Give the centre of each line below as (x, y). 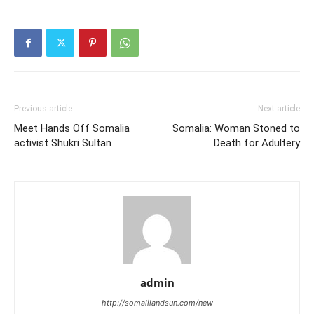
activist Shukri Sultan (63, 143)
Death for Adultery (257, 143)
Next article (279, 109)
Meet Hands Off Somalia (72, 128)
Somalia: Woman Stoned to (236, 128)
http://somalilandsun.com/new (157, 303)
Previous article (43, 109)
